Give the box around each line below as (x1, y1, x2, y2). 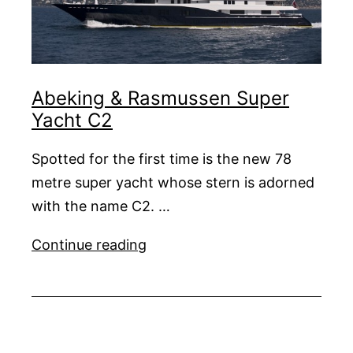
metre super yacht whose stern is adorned (32, 173, 314, 191)
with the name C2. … (32, 197, 170, 214)
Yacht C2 (32, 108, 113, 132)
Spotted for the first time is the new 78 (32, 150, 292, 167)
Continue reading (32, 236, 147, 253)
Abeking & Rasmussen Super (32, 86, 289, 110)
